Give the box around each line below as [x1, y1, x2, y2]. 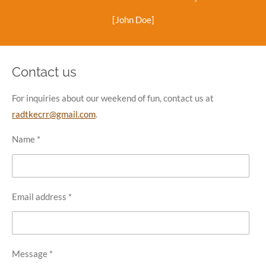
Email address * [12, 191, 72, 202]
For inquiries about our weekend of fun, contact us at [12, 93, 214, 104]
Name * [12, 134, 40, 145]
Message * [12, 248, 53, 259]
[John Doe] [112, 14, 154, 26]
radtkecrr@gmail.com [12, 109, 96, 120]
